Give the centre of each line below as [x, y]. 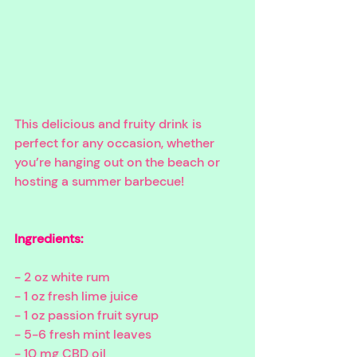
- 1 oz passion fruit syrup [86, 315]
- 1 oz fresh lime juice [76, 296]
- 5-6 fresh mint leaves [83, 334]
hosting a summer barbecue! [99, 181]
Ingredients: [51, 238]
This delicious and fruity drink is [110, 124]
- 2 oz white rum [62, 277]
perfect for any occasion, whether [116, 143]
